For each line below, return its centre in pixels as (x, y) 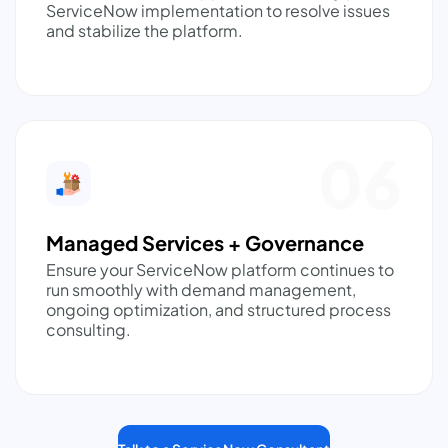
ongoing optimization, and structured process (218, 310)
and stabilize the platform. (144, 31)
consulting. (88, 330)
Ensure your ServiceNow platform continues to (220, 270)
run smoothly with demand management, (201, 290)
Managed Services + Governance (205, 243)
